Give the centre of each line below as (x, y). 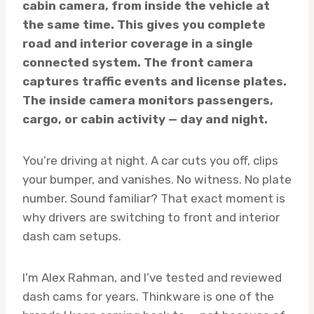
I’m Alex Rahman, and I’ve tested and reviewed (152, 278)
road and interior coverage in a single (138, 44)
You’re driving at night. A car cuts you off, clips (150, 161)
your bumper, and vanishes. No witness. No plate (157, 180)
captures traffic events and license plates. (155, 82)
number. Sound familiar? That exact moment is (154, 199)
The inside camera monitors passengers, (148, 101)
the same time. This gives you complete (144, 25)
